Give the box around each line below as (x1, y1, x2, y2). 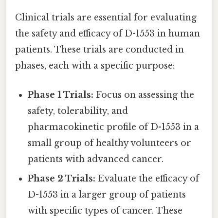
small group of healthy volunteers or (28, 137, 192, 148)
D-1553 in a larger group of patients (28, 189, 186, 200)
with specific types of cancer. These (28, 205, 183, 216)
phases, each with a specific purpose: (15, 60, 175, 72)
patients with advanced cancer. (28, 153, 164, 164)
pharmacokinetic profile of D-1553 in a (28, 121, 200, 132)
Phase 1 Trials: (28, 89, 94, 100)
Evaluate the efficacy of (95, 173, 200, 184)
